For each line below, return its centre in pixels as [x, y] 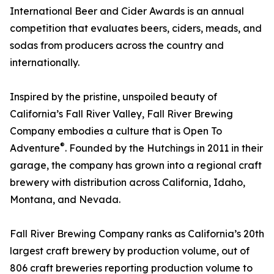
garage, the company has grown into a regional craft [136, 165]
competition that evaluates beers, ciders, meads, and [136, 28]
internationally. [45, 63]
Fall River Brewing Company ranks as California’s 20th [137, 234]
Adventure [35, 148]
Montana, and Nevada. [65, 200]
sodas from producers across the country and [117, 46]
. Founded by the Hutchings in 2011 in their [164, 148]
